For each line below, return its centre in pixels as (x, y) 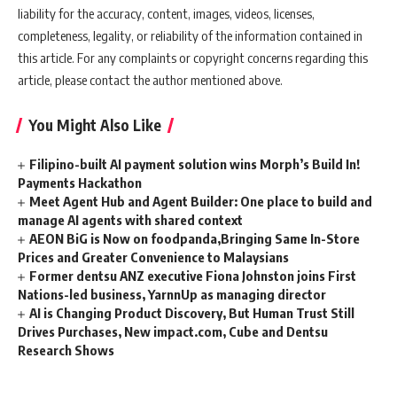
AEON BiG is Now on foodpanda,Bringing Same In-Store (195, 238)
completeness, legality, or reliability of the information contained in (190, 35)
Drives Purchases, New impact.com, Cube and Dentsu (173, 331)
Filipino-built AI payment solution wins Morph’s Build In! (195, 164)
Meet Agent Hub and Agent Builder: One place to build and (201, 201)
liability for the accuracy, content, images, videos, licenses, (166, 13)
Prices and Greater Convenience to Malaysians (153, 257)
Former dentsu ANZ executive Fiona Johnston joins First (193, 276)
